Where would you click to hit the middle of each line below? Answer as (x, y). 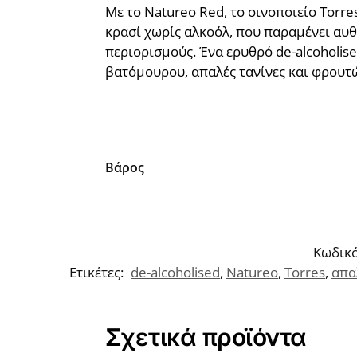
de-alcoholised (175, 273)
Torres (305, 273)
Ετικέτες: (98, 273)
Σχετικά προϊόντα (206, 337)
